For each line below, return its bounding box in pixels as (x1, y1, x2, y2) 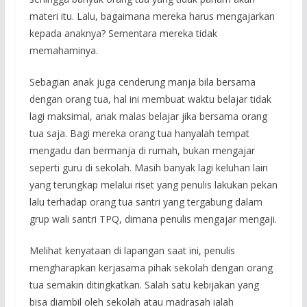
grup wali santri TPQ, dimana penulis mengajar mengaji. (29, 212, 277, 226)
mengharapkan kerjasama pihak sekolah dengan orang (29, 261, 273, 275)
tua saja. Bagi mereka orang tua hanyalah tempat (29, 127, 249, 140)
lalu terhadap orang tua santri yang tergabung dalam (29, 195, 262, 209)
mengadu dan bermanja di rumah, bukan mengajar (29, 144, 255, 158)
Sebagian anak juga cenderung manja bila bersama (29, 75, 256, 89)
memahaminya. (29, 44, 98, 58)
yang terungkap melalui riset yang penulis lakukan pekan (29, 178, 278, 192)
